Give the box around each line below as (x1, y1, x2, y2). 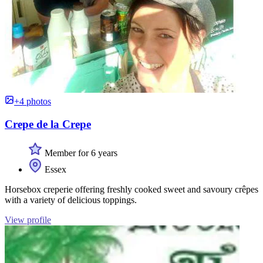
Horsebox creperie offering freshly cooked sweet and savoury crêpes (5, 184, 258, 194)
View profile (5, 214, 51, 225)
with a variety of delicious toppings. (5, 194, 137, 205)
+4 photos (14, 96, 51, 107)
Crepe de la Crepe (5, 118, 91, 131)
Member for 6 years (42, 147, 117, 158)
